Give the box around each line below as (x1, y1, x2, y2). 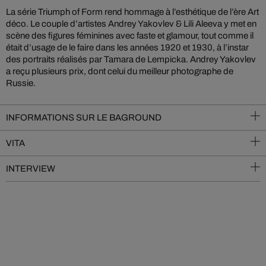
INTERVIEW (6, 164, 55, 173)
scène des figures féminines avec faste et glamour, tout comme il (6, 31, 254, 40)
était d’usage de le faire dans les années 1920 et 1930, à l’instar (6, 43, 249, 52)
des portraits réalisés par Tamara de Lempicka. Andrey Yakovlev (6, 55, 256, 64)
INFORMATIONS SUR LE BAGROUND (6, 113, 161, 122)
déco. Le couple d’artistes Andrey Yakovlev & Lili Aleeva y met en (6, 19, 256, 28)
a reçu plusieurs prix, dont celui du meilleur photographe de (6, 66, 233, 76)
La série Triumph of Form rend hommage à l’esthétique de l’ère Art (6, 7, 259, 17)
